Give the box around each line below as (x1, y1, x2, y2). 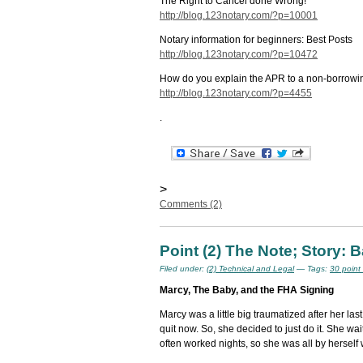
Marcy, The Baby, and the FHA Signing (160, 284, 334, 296)
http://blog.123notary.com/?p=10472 (160, 49, 318, 60)
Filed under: (160, 264, 207, 273)
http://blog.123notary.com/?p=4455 (160, 88, 312, 99)
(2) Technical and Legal (207, 264, 294, 273)
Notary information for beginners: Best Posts (160, 34, 352, 45)
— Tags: (294, 264, 330, 273)
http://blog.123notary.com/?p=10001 (160, 10, 318, 21)
